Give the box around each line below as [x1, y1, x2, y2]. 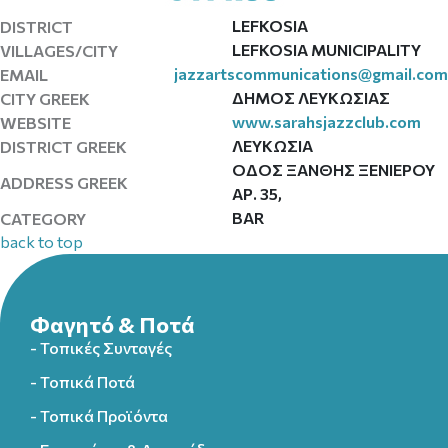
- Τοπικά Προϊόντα [30, 406, 168, 425]
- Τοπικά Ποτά [30, 372, 135, 391]
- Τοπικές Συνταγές [30, 338, 172, 357]
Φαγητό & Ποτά [30, 311, 195, 338]
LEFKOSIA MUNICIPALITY [231, 40, 421, 59]
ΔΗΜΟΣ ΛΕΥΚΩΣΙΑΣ [231, 88, 390, 107]
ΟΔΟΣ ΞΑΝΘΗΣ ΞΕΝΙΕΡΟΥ [231, 160, 435, 179]
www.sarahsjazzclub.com [231, 112, 421, 131]
